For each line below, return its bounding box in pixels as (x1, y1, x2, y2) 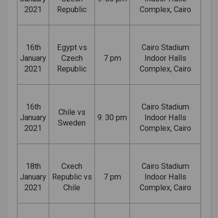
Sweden (58, 118, 86, 127)
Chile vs (58, 107, 86, 117)
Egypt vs (56, 42, 87, 52)
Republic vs (52, 172, 92, 182)
